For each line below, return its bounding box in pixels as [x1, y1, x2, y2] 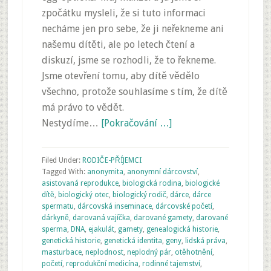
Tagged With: [41, 168, 87, 176]
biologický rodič [112, 191, 166, 199]
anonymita [87, 168, 123, 176]
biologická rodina [122, 179, 181, 188]
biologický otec [57, 191, 109, 199]
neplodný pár [126, 248, 171, 256]
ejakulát [88, 225, 114, 233]
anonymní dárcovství [126, 168, 198, 176]
